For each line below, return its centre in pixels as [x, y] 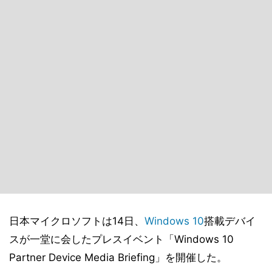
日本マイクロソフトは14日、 [77, 221]
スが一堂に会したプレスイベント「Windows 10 [121, 239]
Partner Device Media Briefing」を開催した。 [118, 257]
